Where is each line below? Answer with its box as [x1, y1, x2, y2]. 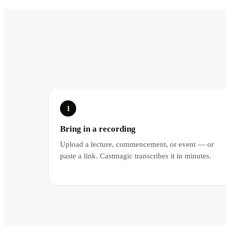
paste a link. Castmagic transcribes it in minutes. [60, 151, 212, 160]
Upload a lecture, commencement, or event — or [60, 139, 214, 148]
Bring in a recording [60, 124, 136, 134]
